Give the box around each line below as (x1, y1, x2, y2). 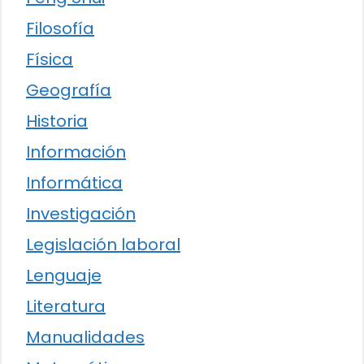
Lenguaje (26, 264, 102, 288)
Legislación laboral (26, 233, 180, 257)
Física (26, 48, 73, 71)
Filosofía (26, 17, 94, 41)
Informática (26, 171, 123, 195)
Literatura (26, 295, 106, 318)
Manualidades (26, 326, 145, 349)
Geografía (26, 79, 111, 102)
